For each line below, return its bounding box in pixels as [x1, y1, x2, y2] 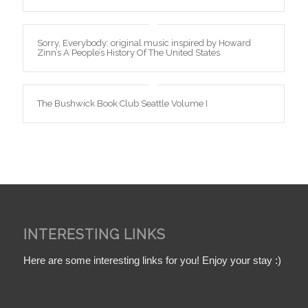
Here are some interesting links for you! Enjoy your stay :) [23, 254, 281, 266]
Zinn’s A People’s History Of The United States [36, 47, 220, 58]
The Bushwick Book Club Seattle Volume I [36, 98, 208, 109]
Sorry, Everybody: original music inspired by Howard [36, 37, 251, 48]
